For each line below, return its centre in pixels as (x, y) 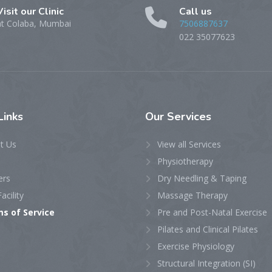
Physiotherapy (185, 161)
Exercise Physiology (196, 246)
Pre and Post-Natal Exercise (212, 212)
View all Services (189, 144)
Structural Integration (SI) (206, 263)
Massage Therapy (192, 195)
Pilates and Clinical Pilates (208, 229)
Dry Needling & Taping (202, 178)
